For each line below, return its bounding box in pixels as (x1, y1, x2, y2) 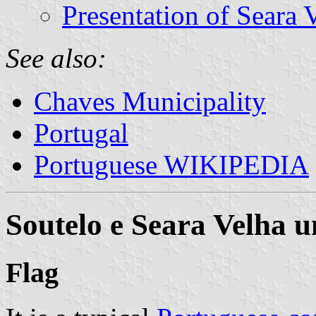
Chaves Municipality (34, 85, 266, 116)
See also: (6, 42, 107, 73)
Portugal (34, 117, 128, 148)
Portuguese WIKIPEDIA (34, 149, 309, 180)
